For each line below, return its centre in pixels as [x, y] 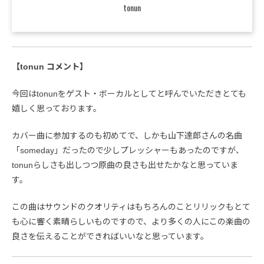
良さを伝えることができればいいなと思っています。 [110, 236]
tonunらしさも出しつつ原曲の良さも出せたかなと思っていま [125, 165]
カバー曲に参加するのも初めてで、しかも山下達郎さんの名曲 [127, 136]
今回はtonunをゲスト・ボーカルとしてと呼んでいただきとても [129, 94]
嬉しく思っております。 [57, 108]
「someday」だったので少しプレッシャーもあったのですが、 [128, 150]
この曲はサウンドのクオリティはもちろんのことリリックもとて [131, 207]
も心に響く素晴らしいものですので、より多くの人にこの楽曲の [131, 222]
